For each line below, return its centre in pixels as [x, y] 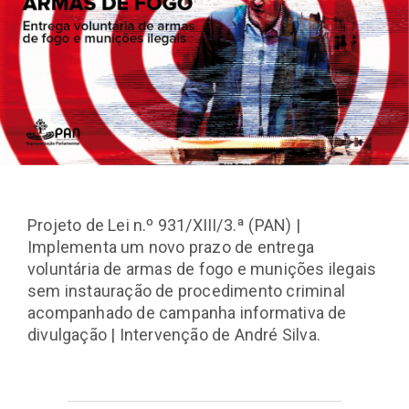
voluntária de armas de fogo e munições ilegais [202, 269]
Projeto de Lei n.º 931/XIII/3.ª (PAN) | [164, 225]
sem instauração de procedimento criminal [187, 291]
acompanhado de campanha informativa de [187, 313]
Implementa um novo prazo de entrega [171, 247]
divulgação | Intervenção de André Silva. [174, 335]
